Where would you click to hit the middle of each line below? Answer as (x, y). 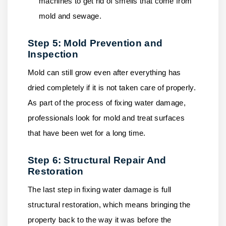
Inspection (53, 54)
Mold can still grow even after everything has (104, 72)
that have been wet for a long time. (88, 133)
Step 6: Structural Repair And (97, 160)
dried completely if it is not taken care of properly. (112, 88)
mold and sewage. (71, 16)
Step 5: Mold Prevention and (95, 43)
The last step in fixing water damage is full (100, 189)
